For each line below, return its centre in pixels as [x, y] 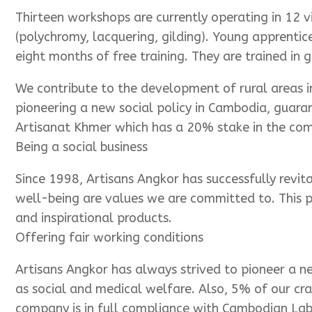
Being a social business [81, 147]
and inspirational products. [94, 218]
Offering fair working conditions [109, 238]
